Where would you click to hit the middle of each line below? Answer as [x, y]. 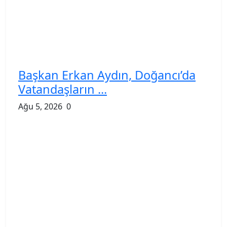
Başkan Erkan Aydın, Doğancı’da [107, 75]
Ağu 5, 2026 [40, 106]
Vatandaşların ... [63, 89]
